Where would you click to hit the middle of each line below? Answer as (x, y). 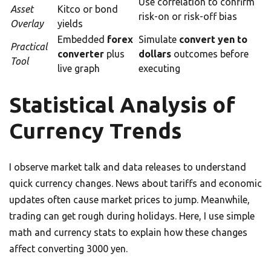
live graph (79, 69)
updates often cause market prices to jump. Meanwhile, (129, 200)
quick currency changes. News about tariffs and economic (135, 184)
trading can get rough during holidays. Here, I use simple (132, 216)
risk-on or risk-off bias (188, 17)
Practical (29, 47)
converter (81, 54)
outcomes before (210, 54)
